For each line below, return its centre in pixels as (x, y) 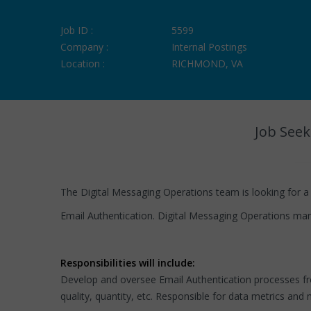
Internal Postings (209, 47)
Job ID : (77, 30)
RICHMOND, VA (207, 64)
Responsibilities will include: (128, 263)
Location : (83, 64)
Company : (84, 47)
